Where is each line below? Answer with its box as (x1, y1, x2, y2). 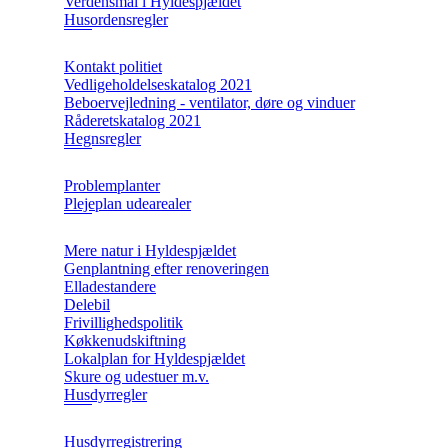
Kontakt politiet (64, 58, 162, 76)
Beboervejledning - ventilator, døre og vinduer (64, 94, 355, 112)
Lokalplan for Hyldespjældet (64, 350, 245, 368)
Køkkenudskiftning (64, 332, 186, 350)
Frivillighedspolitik (64, 314, 183, 332)
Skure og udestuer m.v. (64, 368, 209, 386)
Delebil (64, 296, 110, 314)
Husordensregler (64, 11, 168, 29)
